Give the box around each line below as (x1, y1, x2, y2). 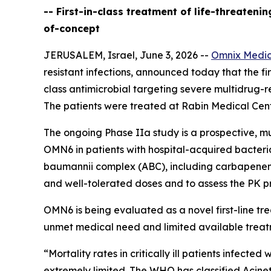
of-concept (44, 22, 100, 35)
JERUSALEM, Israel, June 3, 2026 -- (44, 49, 211, 62)
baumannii (44, 160, 93, 173)
